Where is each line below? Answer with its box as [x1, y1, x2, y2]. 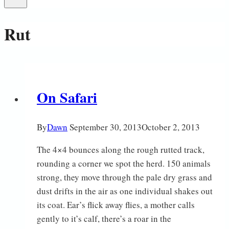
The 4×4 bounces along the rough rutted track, [37, 144, 204, 156]
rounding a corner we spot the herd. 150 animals [37, 157, 211, 170]
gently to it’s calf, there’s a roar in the [37, 213, 171, 225]
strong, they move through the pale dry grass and [37, 171, 212, 184]
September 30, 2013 [70, 121, 142, 133]
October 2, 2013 [142, 121, 200, 133]
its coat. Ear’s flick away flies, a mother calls [37, 199, 195, 211]
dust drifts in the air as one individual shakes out [37, 185, 213, 197]
